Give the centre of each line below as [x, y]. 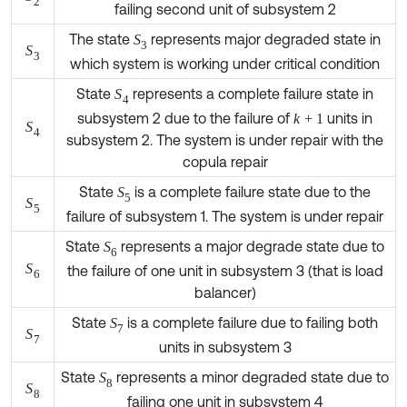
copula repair [225, 130]
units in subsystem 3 [225, 308]
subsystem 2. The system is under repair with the [225, 109]
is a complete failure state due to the [253, 160]
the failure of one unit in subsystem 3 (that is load [225, 234]
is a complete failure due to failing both [253, 286]
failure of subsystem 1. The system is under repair [225, 182]
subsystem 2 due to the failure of [181, 87]
